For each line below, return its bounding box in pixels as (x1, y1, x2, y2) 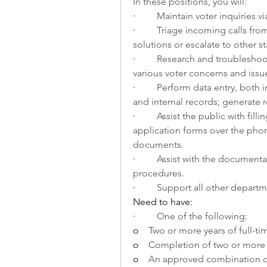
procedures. (133, 167, 184, 179)
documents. (133, 139, 184, 150)
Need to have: (133, 196, 193, 207)
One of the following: (157, 210, 247, 222)
